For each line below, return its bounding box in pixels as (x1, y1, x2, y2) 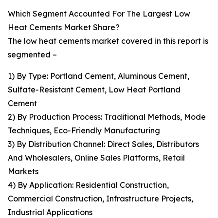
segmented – (8, 50, 57, 60)
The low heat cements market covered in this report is (8, 36, 208, 46)
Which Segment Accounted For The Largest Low (8, 9, 190, 19)
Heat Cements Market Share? (8, 22, 120, 33)
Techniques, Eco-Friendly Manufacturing (8, 126, 160, 136)
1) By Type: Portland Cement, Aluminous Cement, (8, 71, 189, 81)
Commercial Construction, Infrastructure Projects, (8, 194, 193, 204)
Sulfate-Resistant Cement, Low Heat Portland (8, 85, 181, 95)
